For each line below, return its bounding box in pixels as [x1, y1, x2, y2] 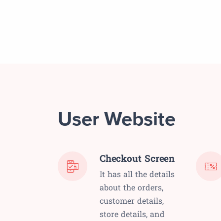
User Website [58, 110, 176, 130]
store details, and [100, 209, 165, 220]
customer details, [100, 195, 164, 206]
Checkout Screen [100, 152, 175, 165]
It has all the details [100, 169, 175, 180]
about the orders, [100, 182, 163, 193]
